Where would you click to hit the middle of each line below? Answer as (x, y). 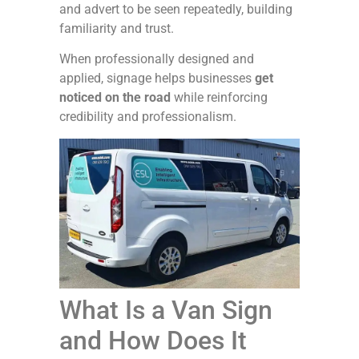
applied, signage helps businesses (157, 79)
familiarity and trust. (117, 28)
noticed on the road (115, 98)
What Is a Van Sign (166, 311)
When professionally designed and (157, 59)
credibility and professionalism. (148, 117)
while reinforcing (219, 98)
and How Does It (153, 341)
